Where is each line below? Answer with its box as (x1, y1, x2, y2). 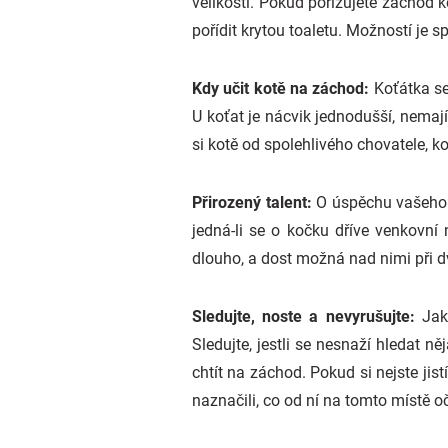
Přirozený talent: (192, 193, 317, 212)
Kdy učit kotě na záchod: (192, 79, 374, 98)
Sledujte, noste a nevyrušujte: (192, 307, 422, 326)
